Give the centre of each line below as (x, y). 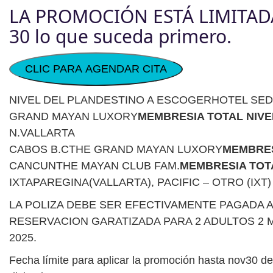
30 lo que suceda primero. (120, 37)
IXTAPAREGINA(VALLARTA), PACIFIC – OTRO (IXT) (140, 183)
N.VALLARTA (42, 133)
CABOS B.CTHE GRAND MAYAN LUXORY (116, 150)
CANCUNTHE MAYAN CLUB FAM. (94, 166)
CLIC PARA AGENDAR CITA (96, 69)
